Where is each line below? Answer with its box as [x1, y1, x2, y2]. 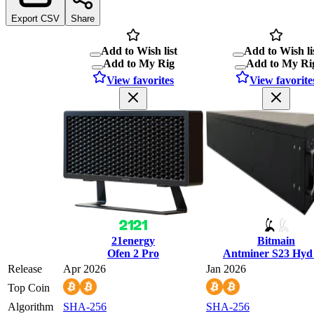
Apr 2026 [63, 262, 106, 275]
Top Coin [8, 281, 50, 294]
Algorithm [8, 300, 53, 313]
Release [8, 262, 42, 275]
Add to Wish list [100, 44, 177, 57]
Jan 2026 [206, 262, 246, 275]
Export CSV [11, 13, 60, 24]
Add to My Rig [103, 57, 175, 69]
